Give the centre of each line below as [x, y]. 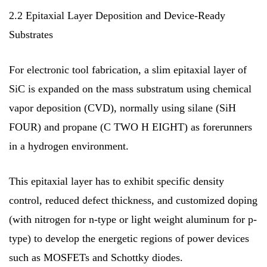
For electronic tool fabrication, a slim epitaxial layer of [128, 69]
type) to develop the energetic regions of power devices [129, 238]
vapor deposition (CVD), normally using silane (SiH [122, 108]
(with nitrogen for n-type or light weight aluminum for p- [133, 219]
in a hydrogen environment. [69, 146]
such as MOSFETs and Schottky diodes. [96, 257]
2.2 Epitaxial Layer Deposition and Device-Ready [117, 15]
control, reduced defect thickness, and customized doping [133, 200]
